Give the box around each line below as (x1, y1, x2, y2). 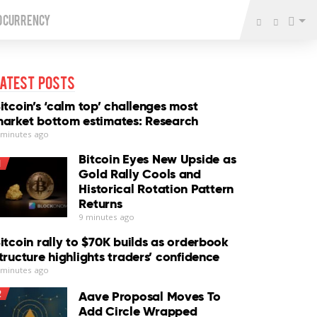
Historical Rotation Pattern (79, 180, 234, 197)
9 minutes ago (79, 212, 135, 222)
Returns (79, 195, 122, 212)
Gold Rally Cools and (79, 166, 201, 182)
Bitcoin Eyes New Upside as (79, 151, 236, 167)
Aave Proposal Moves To (79, 288, 221, 305)
